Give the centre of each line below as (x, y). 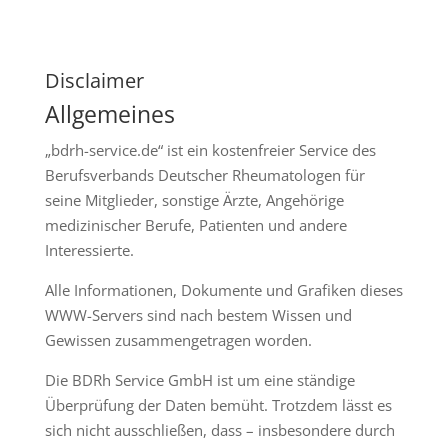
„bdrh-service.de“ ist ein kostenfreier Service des (210, 150)
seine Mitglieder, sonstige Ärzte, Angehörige (194, 200)
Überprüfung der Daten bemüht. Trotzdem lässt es (218, 405)
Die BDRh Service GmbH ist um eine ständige (199, 380)
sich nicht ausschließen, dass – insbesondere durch (219, 430)
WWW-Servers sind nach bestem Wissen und (198, 315)
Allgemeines (109, 114)
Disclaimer (94, 81)
